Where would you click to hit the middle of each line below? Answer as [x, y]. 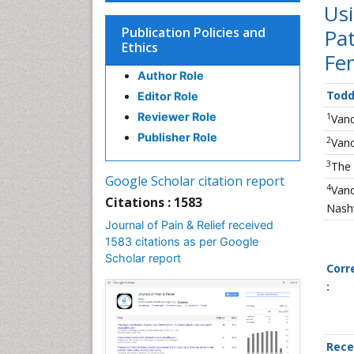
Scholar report [143, 258]
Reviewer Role [177, 117]
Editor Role [168, 96]
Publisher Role [177, 137]
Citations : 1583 [154, 202]
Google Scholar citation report [195, 181]
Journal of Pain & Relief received [189, 225]
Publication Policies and [194, 32]
